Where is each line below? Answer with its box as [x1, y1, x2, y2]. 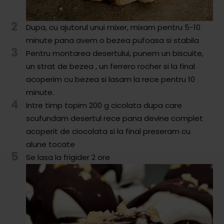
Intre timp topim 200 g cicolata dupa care [26, 100, 182, 111]
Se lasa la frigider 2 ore [26, 152, 110, 163]
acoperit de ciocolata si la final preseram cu [26, 126, 191, 137]
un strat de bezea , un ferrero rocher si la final [26, 61, 195, 72]
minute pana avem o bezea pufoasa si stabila [26, 35, 199, 46]
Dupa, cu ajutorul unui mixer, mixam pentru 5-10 [26, 22, 201, 33]
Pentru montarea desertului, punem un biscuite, [26, 48, 204, 59]
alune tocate [26, 139, 75, 150]
